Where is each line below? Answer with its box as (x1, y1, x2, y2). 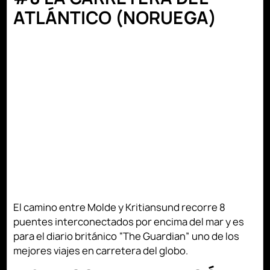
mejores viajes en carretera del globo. (13, 243, 189, 257)
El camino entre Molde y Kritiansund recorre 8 (13, 200, 226, 214)
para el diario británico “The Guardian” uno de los (13, 229, 240, 243)
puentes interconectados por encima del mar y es (13, 215, 245, 228)
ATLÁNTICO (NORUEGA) (13, 5, 217, 30)
